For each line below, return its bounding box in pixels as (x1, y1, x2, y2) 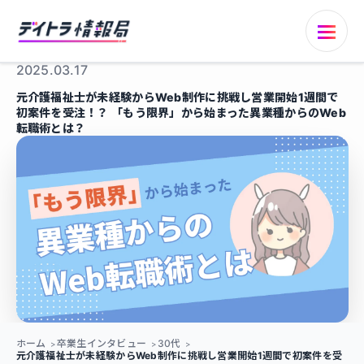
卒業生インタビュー (56, 337, 147, 350)
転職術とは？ (15, 121, 86, 135)
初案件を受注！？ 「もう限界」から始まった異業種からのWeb (15, 106, 346, 119)
